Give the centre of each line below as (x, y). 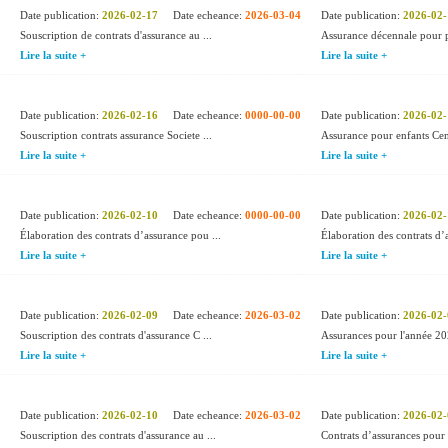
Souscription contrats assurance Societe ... (116, 135)
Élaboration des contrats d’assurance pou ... (120, 235)
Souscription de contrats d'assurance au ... (116, 35)
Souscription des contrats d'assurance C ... (116, 335)
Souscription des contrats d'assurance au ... (118, 435)
